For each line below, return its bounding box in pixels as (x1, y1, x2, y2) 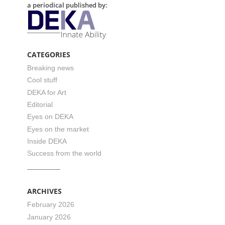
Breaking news (27, 63, 74, 72)
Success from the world (27, 149, 101, 158)
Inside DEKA (27, 137, 67, 146)
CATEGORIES (27, 49, 70, 59)
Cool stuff (27, 76, 57, 84)
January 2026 (27, 212, 71, 221)
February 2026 (27, 200, 74, 209)
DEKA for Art (27, 88, 66, 96)
